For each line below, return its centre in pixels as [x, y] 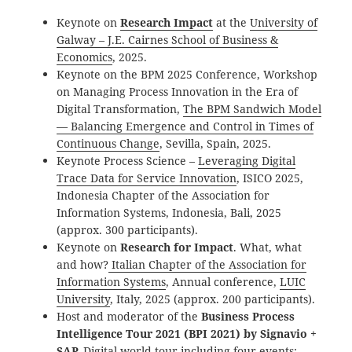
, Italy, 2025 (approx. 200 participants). [213, 299]
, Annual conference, [223, 282]
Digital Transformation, [120, 109]
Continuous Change [108, 144]
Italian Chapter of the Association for [208, 265]
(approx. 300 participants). [128, 230]
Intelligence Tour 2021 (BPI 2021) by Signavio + [187, 334]
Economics [85, 57]
